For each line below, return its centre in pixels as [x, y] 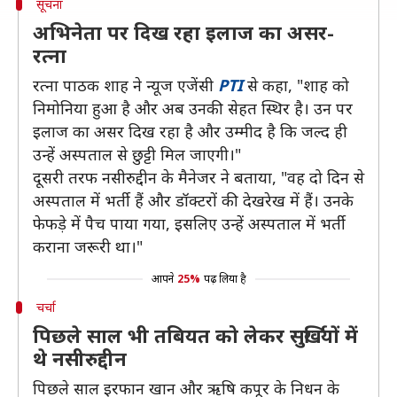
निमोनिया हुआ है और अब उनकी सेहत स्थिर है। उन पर [193, 108]
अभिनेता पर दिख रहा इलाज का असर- [183, 32]
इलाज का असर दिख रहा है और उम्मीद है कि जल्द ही [190, 131]
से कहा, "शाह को [296, 85]
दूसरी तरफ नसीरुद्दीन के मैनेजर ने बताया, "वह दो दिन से [198, 177]
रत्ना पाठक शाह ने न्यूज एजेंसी [125, 85]
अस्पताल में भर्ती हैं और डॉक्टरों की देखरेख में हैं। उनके [193, 200]
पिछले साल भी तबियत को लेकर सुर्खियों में [195, 335]
